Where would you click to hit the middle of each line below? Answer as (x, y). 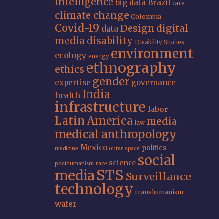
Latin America (94, 121)
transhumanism (159, 192)
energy (99, 56)
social (156, 160)
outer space (124, 148)
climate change (92, 15)
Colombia (146, 16)
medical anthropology (116, 134)
